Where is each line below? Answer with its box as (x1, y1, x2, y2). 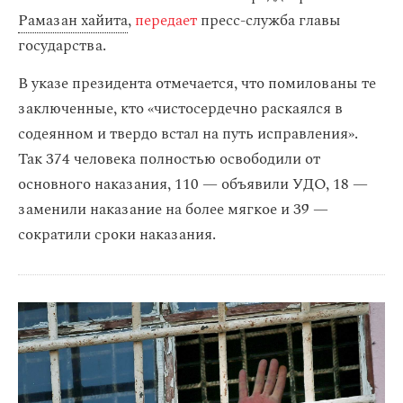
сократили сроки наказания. (18, 223, 216, 246)
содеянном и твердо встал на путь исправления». (18, 122, 358, 146)
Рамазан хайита (18, 9, 128, 32)
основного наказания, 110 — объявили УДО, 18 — (18, 173, 368, 196)
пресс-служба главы (197, 9, 341, 32)
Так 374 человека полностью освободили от (18, 148, 320, 171)
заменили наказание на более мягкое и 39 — (18, 198, 328, 221)
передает (135, 9, 197, 32)
